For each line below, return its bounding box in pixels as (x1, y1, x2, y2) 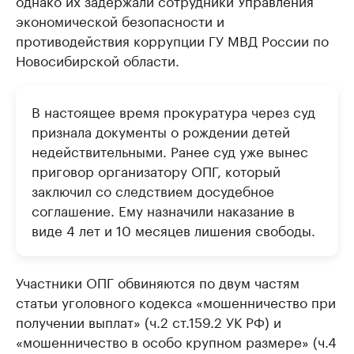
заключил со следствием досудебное (32, 179, 274, 201)
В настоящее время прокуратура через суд (32, 100, 315, 122)
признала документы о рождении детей (32, 120, 290, 141)
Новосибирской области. (16, 49, 179, 70)
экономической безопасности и (16, 9, 224, 31)
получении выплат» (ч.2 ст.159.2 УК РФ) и (16, 311, 281, 332)
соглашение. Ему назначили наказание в (32, 199, 295, 220)
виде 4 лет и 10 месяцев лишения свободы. (32, 219, 315, 240)
